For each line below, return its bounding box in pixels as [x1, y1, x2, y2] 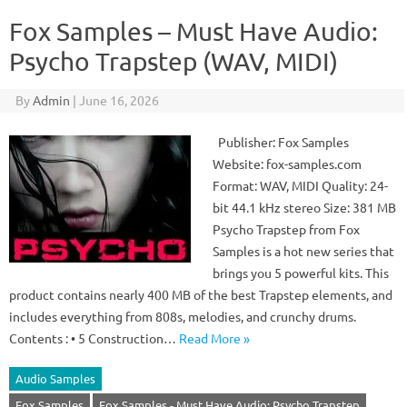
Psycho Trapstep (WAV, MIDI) [9, 46, 338, 76]
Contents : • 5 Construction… [9, 330, 179, 346]
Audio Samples [15, 371, 95, 386]
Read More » [179, 330, 250, 346]
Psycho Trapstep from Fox [213, 221, 360, 237]
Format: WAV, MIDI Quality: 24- [213, 177, 388, 194]
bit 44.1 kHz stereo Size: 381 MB [213, 199, 396, 215]
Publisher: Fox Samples [213, 134, 349, 150]
